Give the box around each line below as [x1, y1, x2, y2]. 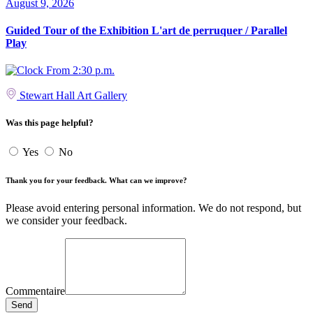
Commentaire [6, 284, 65, 297]
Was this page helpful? [6, 117, 94, 129]
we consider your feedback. [6, 214, 127, 226]
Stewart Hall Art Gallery [17, 89, 127, 102]
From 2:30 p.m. [43, 64, 115, 77]
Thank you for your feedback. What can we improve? [6, 175, 187, 184]
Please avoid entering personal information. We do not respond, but [6, 201, 301, 214]
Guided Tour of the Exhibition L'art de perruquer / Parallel [6, 24, 287, 36]
